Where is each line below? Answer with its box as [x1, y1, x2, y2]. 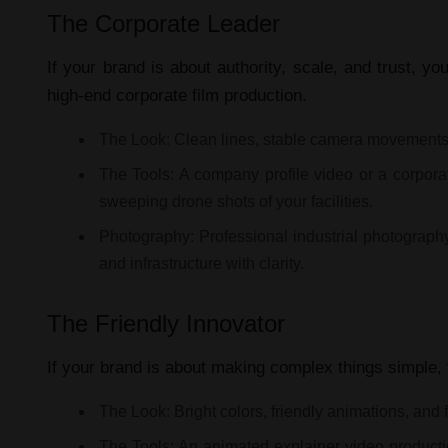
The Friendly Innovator [47, 309, 285, 337]
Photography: [99, 227, 194, 245]
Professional [194, 227, 293, 245]
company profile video [194, 165, 354, 183]
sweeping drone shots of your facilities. [99, 192, 373, 210]
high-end [47, 85, 116, 105]
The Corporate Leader [47, 9, 280, 37]
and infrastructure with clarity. [99, 254, 304, 272]
